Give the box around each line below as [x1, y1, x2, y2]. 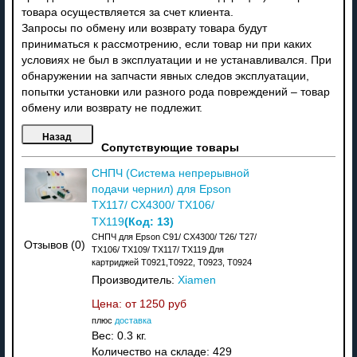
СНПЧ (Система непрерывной [91, 167, 249, 179]
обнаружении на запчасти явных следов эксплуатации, [21, 69, 309, 82]
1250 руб [139, 297, 186, 310]
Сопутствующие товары [100, 141, 239, 154]
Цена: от [91, 297, 139, 310]
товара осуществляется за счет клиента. [21, 6, 233, 18]
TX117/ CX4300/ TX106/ [91, 198, 214, 211]
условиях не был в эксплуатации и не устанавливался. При [21, 53, 331, 66]
